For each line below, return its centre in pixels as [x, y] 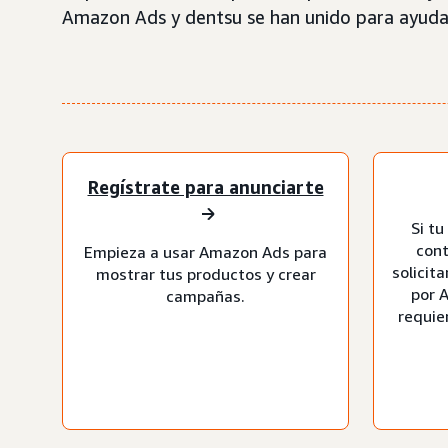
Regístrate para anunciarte [205, 187]
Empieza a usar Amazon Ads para [205, 251]
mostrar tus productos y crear [205, 273]
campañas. [205, 295]
